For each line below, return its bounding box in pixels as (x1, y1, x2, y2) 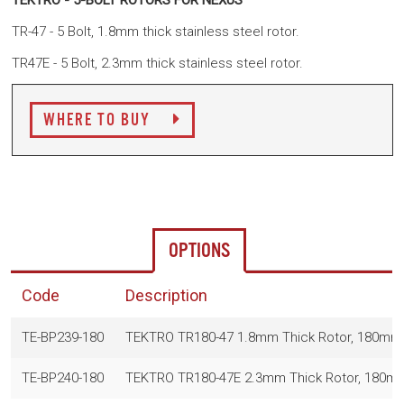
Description (125, 286, 207, 306)
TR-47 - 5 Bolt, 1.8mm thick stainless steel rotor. (12, 23, 299, 41)
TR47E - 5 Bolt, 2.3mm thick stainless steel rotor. (12, 55, 303, 72)
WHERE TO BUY (43, 110, 155, 133)
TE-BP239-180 (22, 329, 104, 346)
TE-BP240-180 (22, 370, 104, 387)
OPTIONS (169, 238, 230, 265)
